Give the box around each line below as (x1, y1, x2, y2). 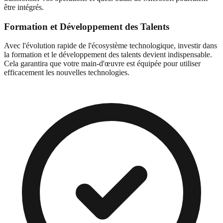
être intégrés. (4, 2, 44, 11)
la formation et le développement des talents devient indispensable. (4, 50, 212, 59)
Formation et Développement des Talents (4, 21, 169, 32)
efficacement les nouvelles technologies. (4, 68, 129, 77)
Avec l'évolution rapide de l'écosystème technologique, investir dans (4, 41, 217, 50)
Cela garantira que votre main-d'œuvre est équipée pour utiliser (4, 59, 201, 68)
